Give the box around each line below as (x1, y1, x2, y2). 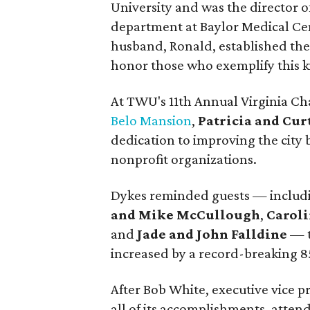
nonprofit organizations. (111, 151, 257, 167)
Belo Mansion (111, 112, 192, 129)
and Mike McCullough (111, 206, 260, 223)
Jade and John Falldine (137, 226, 290, 242)
